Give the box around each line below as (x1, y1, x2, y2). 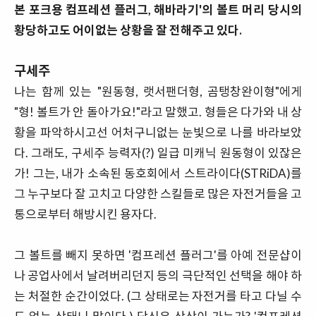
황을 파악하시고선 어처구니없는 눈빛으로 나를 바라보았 (14, 125, 302, 140)
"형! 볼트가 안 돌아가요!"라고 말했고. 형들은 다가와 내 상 (14, 104, 302, 120)
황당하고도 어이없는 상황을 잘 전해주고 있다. (14, 23, 242, 38)
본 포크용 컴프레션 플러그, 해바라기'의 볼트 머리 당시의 (14, 2, 302, 18)
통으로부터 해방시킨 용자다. (14, 207, 157, 222)
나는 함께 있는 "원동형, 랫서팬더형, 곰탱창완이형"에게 (14, 84, 302, 99)
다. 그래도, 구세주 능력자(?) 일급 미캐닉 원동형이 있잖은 (14, 145, 302, 161)
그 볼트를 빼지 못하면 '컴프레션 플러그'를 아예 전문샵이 (14, 248, 302, 263)
